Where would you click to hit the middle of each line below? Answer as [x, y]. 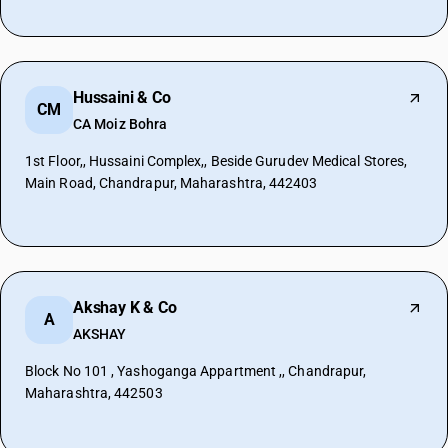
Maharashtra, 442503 [94, 393]
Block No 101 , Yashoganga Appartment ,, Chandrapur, [196, 371]
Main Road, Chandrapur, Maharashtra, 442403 [171, 183]
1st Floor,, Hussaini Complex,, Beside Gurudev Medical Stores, [216, 161]
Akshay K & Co [125, 307]
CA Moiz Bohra [120, 124]
